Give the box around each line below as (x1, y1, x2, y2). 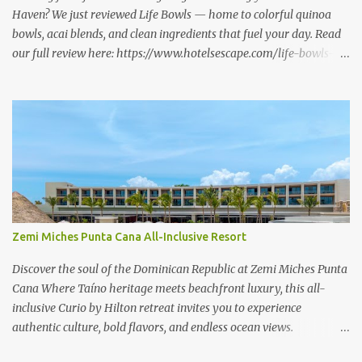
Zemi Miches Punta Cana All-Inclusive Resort (12, 230, 246, 243)
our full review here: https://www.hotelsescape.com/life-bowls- (12, 46, 335, 61)
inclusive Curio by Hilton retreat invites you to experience (12, 301, 301, 315)
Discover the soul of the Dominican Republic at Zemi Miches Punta (12, 262, 347, 276)
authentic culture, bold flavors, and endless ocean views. (12, 320, 293, 335)
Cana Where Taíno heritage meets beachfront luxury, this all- (12, 281, 326, 296)
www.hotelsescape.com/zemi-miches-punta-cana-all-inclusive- (12, 339, 338, 354)
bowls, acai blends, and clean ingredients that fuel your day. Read (12, 27, 341, 41)
